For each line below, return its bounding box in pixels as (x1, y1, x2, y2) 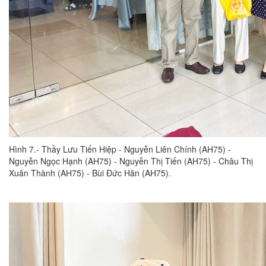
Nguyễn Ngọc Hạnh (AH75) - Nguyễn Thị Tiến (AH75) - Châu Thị (9, 155, 253, 167)
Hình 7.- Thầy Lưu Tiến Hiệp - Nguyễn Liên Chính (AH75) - (9, 143, 231, 156)
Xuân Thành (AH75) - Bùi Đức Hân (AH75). (9, 167, 171, 179)
